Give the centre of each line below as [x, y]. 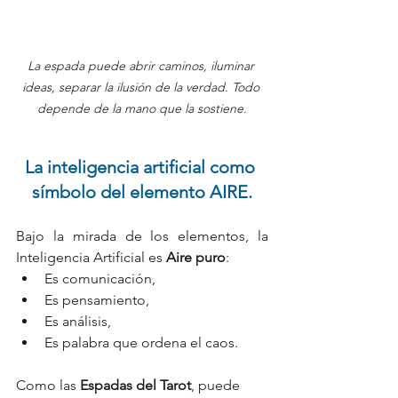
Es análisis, [78, 321]
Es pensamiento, [97, 300]
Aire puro [196, 257]
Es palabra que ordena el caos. [141, 342]
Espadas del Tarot [135, 385]
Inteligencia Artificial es [91, 257]
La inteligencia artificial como [142, 167]
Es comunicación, [100, 279]
